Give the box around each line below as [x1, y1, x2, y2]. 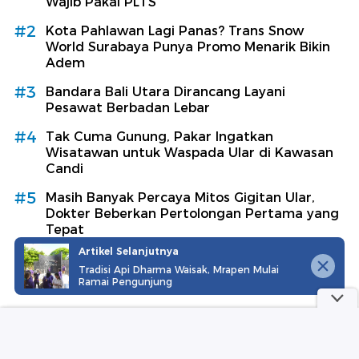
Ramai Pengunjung [79, 275, 172, 288]
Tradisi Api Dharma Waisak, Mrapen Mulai [79, 263, 279, 276]
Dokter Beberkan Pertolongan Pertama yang [46, 205, 339, 221]
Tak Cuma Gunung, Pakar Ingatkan [46, 128, 273, 144]
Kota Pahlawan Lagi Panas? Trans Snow [46, 22, 304, 38]
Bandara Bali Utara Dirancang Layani [46, 83, 285, 99]
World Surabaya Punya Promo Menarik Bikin [46, 38, 330, 54]
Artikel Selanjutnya [79, 244, 179, 257]
